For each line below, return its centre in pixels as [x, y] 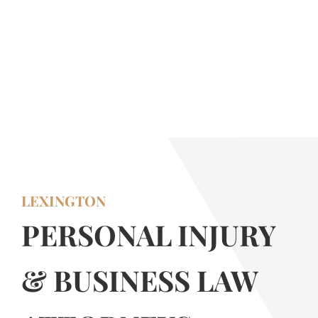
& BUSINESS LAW [139, 280]
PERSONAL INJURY [148, 235]
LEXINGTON [64, 201]
